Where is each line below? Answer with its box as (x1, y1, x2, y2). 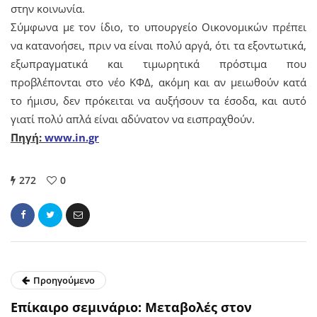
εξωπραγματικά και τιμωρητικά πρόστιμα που (11, 56, 306, 71)
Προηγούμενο (33, 273, 95, 287)
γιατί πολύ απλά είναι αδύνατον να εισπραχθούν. (11, 111, 255, 126)
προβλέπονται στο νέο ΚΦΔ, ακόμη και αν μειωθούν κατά (11, 74, 306, 89)
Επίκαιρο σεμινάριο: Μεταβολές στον (11, 298, 252, 316)
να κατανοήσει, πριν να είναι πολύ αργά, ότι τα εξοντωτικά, (11, 38, 306, 52)
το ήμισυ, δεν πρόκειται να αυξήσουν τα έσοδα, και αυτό (11, 93, 306, 108)
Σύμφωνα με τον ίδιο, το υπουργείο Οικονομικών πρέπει (11, 19, 306, 34)
